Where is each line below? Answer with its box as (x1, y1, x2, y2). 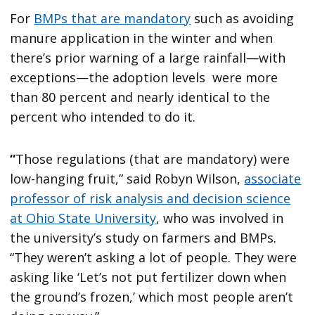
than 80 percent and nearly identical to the (10, 88, 271, 105)
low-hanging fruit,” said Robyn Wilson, (10, 169, 245, 187)
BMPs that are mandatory (34, 9, 191, 27)
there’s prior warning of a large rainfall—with (10, 49, 286, 66)
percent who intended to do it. (10, 108, 196, 125)
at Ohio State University (10, 209, 157, 226)
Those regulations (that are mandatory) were (15, 150, 290, 167)
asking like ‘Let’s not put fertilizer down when (10, 268, 287, 285)
